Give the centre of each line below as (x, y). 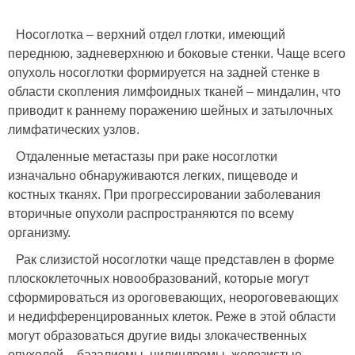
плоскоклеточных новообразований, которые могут (158, 279)
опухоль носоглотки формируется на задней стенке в (164, 73)
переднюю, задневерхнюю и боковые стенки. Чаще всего (177, 54)
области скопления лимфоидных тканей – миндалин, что (174, 92)
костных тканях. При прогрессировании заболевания (164, 195)
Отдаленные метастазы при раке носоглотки (147, 157)
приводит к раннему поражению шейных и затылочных (170, 111)
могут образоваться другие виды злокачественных (157, 336)
